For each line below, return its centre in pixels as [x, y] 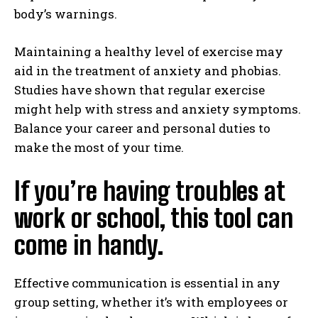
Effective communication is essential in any [147, 283]
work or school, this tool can [154, 218]
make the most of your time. [99, 147]
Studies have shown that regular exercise [139, 90]
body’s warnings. [66, 14]
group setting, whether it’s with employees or [151, 302]
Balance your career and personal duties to [142, 128]
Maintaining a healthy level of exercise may [149, 51]
